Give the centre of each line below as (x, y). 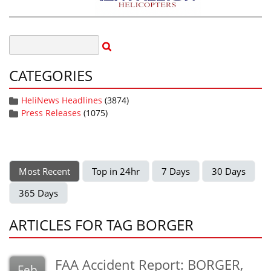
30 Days (229, 171)
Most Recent (44, 171)
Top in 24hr (116, 171)
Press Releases (51, 113)
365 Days (38, 193)
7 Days (176, 171)
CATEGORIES (51, 75)
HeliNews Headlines (62, 100)
